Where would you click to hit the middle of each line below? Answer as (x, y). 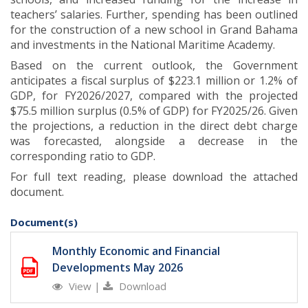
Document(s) (44, 222)
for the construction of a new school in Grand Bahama (154, 30)
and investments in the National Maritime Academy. (143, 45)
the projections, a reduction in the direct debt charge (154, 126)
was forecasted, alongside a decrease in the (154, 141)
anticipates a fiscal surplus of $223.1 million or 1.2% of (154, 81)
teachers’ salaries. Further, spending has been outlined (154, 15)
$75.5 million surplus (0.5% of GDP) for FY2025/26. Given (154, 111)
